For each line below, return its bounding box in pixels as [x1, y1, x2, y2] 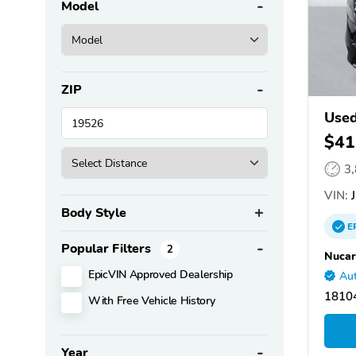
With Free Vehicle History [88, 292, 215, 309]
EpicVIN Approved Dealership [88, 266, 233, 283]
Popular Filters [61, 240, 154, 258]
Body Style [61, 204, 126, 222]
